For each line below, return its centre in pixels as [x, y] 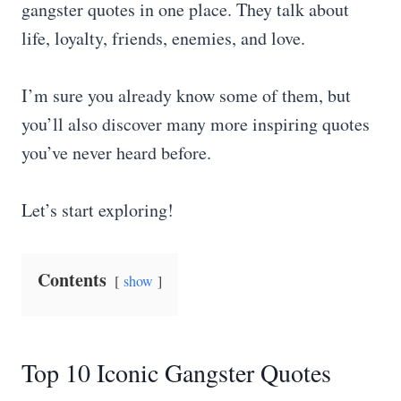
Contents [72, 280]
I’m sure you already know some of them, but [186, 95]
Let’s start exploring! [98, 210]
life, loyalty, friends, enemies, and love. [163, 38]
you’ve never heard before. [116, 153]
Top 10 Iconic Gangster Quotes [176, 372]
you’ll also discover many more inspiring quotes [196, 124]
